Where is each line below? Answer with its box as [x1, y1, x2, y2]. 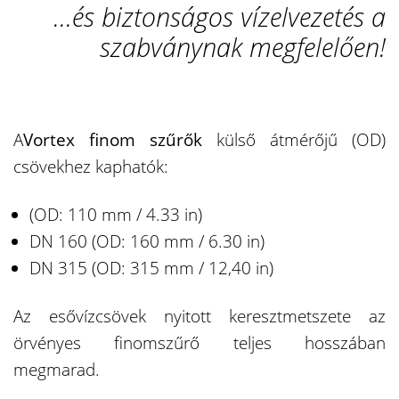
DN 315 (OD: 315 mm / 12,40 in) [29, 256, 273, 280]
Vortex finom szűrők [23, 127, 202, 151]
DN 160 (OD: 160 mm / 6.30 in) [29, 229, 265, 253]
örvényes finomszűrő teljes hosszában [13, 330, 386, 354]
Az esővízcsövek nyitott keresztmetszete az [13, 304, 386, 328]
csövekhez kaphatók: [13, 154, 168, 178]
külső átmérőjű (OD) [202, 127, 386, 151]
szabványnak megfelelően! [100, 28, 386, 64]
